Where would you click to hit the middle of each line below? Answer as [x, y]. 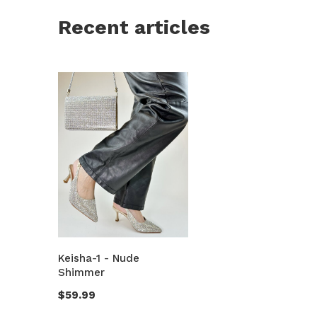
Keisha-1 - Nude [99, 258]
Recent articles [134, 27]
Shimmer [81, 272]
